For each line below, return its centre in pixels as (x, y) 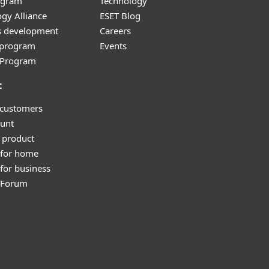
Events (113, 46)
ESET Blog (120, 16)
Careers (115, 31)
